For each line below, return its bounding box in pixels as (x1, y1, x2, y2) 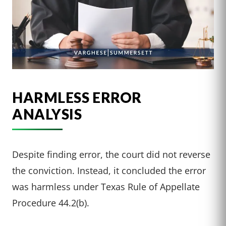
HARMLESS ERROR (12, 89, 142, 106)
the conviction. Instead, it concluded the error (12, 164, 206, 177)
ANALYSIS (12, 105, 82, 123)
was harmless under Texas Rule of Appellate (12, 180, 200, 193)
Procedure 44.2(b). (12, 196, 89, 209)
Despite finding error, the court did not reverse (12, 148, 210, 161)
